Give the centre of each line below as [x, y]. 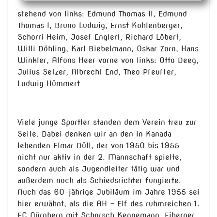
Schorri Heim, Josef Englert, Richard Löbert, [99, 37]
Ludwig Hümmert [49, 84]
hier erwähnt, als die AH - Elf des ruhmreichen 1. [108, 204]
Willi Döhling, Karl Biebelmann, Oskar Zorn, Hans [108, 49]
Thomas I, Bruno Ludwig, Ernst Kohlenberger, [100, 26]
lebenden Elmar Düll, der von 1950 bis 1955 [98, 146]
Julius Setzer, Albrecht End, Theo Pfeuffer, [97, 72]
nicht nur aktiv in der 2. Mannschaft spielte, [100, 157]
